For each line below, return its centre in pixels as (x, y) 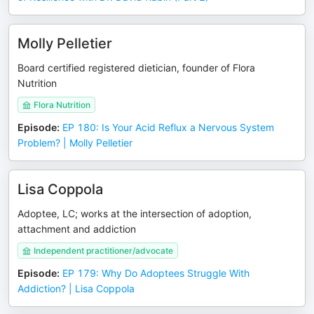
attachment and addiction (77, 229)
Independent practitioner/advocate (103, 251)
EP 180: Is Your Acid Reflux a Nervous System (168, 127)
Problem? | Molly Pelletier (75, 143)
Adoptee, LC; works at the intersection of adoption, (135, 213)
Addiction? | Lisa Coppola (76, 288)
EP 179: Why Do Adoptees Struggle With (156, 273)
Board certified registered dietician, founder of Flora (136, 68)
